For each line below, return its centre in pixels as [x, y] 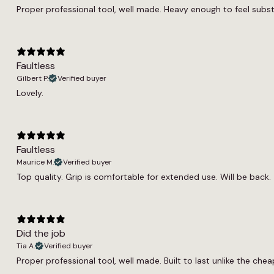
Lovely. [30, 93]
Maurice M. [35, 162]
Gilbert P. [32, 78]
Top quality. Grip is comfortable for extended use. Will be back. [144, 176]
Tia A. [26, 246]
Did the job [41, 233]
